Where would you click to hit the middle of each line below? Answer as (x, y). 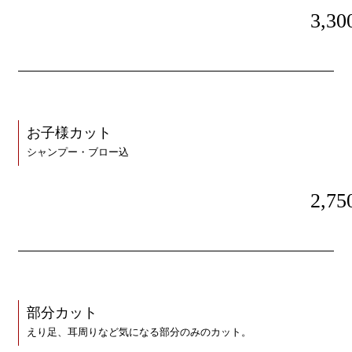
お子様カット (69, 133)
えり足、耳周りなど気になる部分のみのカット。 (139, 333)
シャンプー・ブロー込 (77, 153)
